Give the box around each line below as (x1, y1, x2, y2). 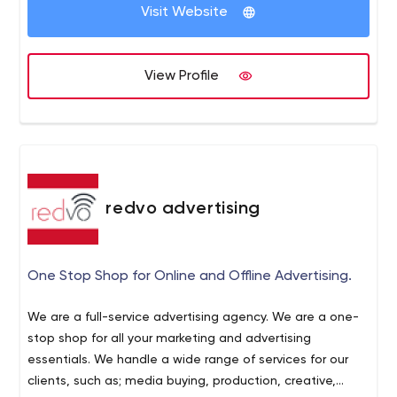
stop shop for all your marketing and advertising (27, 332, 312, 345)
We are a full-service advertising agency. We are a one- (27, 311, 360, 323)
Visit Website (141, 5, 228, 19)
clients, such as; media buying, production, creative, (27, 375, 337, 387)
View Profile (144, 69, 219, 83)
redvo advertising (105, 200, 261, 218)
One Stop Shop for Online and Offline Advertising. (27, 269, 353, 284)
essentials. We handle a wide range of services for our (27, 354, 349, 366)
